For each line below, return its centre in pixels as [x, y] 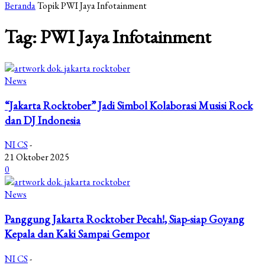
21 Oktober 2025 [37, 157]
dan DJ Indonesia [43, 120]
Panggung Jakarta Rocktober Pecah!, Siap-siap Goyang [125, 219]
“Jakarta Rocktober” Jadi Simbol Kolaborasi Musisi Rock [129, 105]
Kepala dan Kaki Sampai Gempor [77, 234]
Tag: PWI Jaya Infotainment [108, 37]
